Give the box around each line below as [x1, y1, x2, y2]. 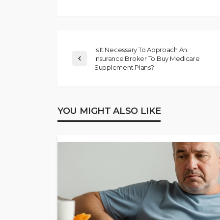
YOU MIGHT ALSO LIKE [57, 105, 161, 116]
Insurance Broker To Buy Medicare [94, 54, 200, 62]
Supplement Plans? [94, 63, 154, 71]
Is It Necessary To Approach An [94, 45, 188, 54]
